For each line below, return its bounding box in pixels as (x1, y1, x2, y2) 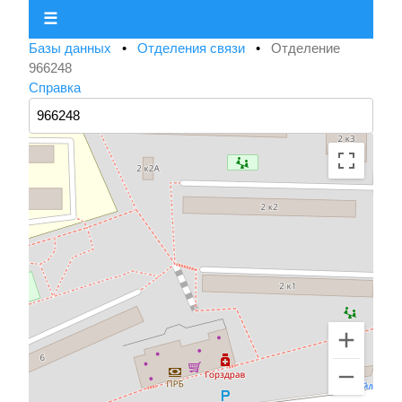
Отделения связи (137, 40, 249, 57)
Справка (29, 80, 81, 96)
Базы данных (29, 40, 115, 57)
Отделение (271, 40, 340, 57)
